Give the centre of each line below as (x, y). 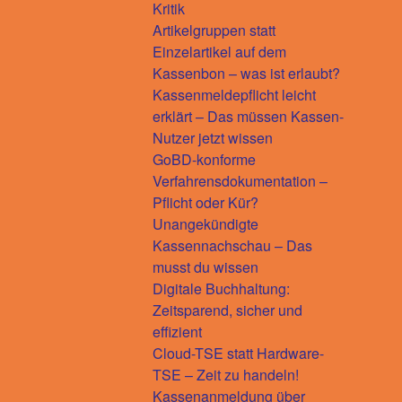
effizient (177, 331)
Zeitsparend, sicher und (227, 310)
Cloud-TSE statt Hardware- (238, 353)
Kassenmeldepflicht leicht (234, 94)
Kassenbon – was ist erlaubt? (246, 73)
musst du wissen (205, 267)
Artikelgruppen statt (214, 30)
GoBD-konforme (204, 159)
